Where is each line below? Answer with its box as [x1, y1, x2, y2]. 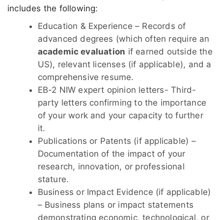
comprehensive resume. [37, 72, 134, 82]
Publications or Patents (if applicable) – [37, 136, 196, 146]
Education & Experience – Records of [37, 21, 186, 31]
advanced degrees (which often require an [37, 34, 210, 44]
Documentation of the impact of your [37, 149, 186, 159]
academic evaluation [37, 47, 126, 57]
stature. [37, 174, 69, 185]
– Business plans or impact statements [37, 200, 193, 210]
